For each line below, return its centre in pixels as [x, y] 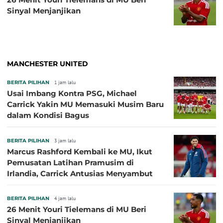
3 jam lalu [65, 141]
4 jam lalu [65, 199]
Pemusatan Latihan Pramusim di [70, 163]
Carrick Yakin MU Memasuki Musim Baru [85, 105]
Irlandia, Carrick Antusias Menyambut [80, 174]
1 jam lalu [65, 83]
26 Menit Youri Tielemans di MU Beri [77, 210]
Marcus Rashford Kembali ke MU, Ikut [80, 152]
